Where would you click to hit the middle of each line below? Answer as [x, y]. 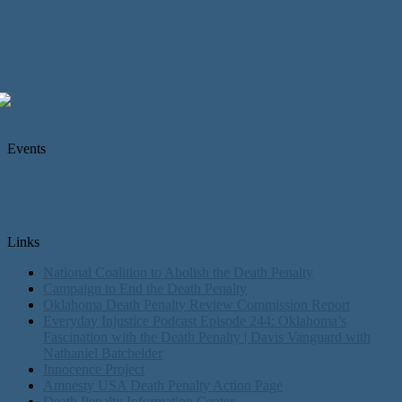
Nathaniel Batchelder [103, 354]
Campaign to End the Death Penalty [145, 289]
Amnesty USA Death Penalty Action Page [163, 386]
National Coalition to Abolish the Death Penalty [178, 273]
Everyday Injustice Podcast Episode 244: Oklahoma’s [195, 321]
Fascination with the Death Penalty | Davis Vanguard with [207, 337]
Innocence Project [94, 370]
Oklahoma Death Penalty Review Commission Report [197, 305]
